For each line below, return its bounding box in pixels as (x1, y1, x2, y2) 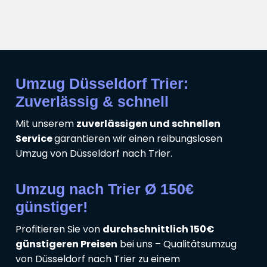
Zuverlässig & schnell (15, 93, 169, 110)
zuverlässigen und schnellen (76, 117, 221, 131)
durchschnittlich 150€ (103, 222, 215, 237)
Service (15, 132, 54, 146)
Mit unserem (15, 117, 76, 131)
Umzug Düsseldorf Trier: (15, 75, 188, 92)
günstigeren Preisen (15, 237, 117, 252)
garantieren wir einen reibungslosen (54, 132, 222, 146)
